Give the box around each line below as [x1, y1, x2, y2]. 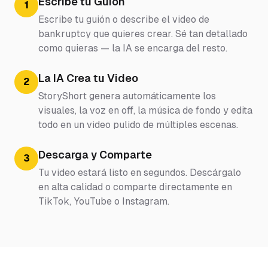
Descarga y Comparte [38, 148, 152, 162]
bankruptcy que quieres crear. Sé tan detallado [38, 28, 248, 40]
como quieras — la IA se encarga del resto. [38, 42, 227, 54]
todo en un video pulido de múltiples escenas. [38, 119, 238, 131]
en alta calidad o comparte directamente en [38, 181, 232, 193]
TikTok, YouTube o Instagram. [38, 196, 169, 208]
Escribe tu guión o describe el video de [38, 14, 209, 26]
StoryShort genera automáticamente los [38, 90, 216, 102]
